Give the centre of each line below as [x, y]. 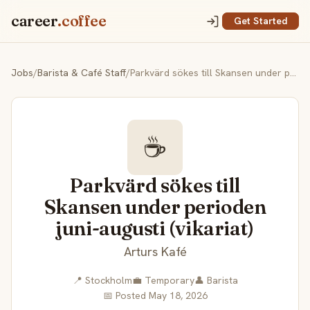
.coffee [82, 21]
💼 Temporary [163, 281]
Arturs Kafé [155, 252]
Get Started [261, 21]
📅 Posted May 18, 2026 [155, 296]
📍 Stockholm [102, 281]
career [35, 21]
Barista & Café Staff [82, 73]
